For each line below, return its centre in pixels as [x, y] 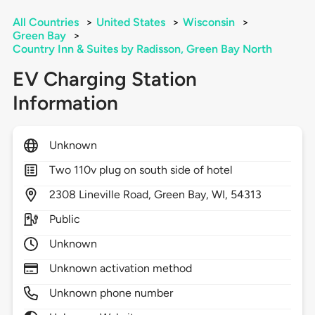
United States [130, 22]
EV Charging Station [104, 79]
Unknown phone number [111, 293]
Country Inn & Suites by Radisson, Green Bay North [142, 49]
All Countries [45, 22]
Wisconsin [208, 22]
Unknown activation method [121, 269]
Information [65, 103]
